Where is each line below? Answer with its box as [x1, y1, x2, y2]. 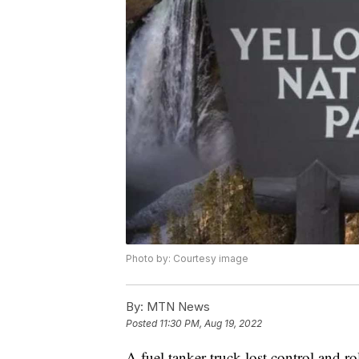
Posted [126, 317, 159, 330]
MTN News [143, 299, 210, 315]
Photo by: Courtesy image [126, 252, 248, 265]
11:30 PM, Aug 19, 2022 [159, 317, 262, 330]
